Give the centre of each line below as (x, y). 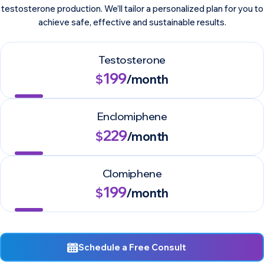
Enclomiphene (132, 117)
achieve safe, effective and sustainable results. (132, 22)
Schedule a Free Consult (133, 247)
